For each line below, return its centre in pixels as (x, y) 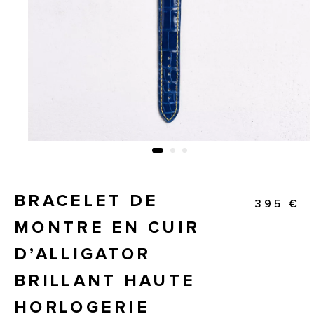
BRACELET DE (87, 202)
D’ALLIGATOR (83, 255)
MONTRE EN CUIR (107, 228)
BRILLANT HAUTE (105, 281)
